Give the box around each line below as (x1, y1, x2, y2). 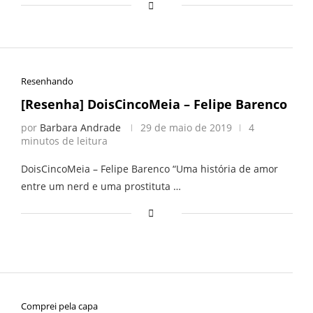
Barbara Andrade (39, 121, 121, 135)
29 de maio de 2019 (140, 121, 232, 135)
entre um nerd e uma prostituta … (20, 180, 181, 194)
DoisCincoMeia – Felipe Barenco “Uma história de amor (20, 162, 278, 176)
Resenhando (20, 75, 73, 88)
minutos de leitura (20, 134, 108, 148)
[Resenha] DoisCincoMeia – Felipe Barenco (20, 96, 287, 113)
